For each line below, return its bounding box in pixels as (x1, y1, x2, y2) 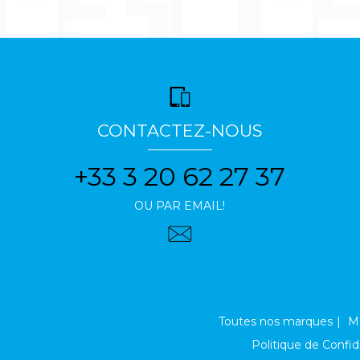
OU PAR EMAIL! (134, 198, 226, 214)
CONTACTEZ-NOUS (96, 121, 263, 141)
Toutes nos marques (219, 314, 333, 329)
